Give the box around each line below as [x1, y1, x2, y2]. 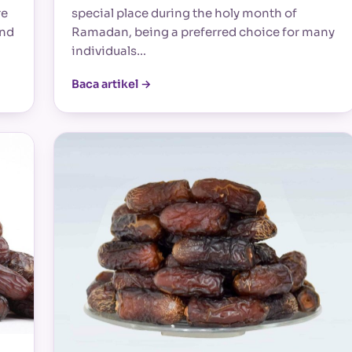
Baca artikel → [71, 76, 152, 91]
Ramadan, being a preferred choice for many [71, 24, 335, 39]
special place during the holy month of [71, 5, 297, 20]
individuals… [71, 42, 146, 58]
